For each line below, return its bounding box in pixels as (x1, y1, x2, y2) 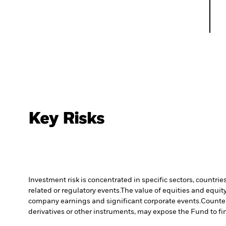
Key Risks (28, 110, 105, 128)
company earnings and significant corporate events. (28, 198, 201, 205)
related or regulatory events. (28, 187, 121, 195)
